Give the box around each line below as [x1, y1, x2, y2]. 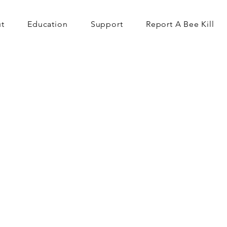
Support [90, 19, 123, 29]
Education [27, 19, 68, 29]
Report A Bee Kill [145, 19, 214, 29]
